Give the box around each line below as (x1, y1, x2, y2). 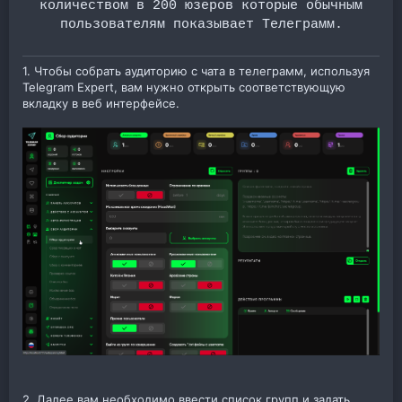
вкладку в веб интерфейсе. (22, 95, 179, 110)
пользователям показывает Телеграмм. (59, 16, 343, 32)
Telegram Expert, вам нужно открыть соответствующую (22, 79, 345, 94)
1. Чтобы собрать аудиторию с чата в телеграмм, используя (22, 63, 370, 78)
